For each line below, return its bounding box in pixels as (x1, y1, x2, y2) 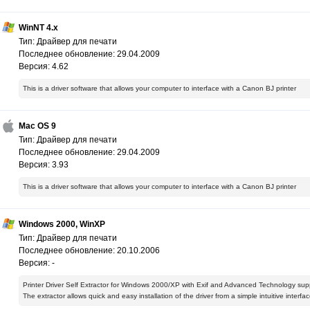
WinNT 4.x (19, 23, 58, 33)
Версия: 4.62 (19, 62, 69, 72)
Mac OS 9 (19, 121, 56, 131)
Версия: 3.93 (19, 160, 69, 170)
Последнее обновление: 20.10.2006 (19, 246, 160, 256)
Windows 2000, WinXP (19, 219, 105, 230)
